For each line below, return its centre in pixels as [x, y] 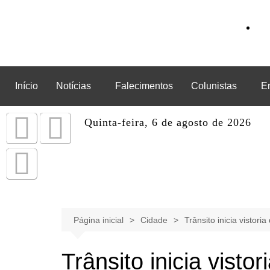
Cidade [154, 220]
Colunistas [214, 86]
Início [27, 86]
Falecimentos [144, 86]
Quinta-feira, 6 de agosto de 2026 [168, 122]
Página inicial [99, 220]
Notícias [74, 86]
